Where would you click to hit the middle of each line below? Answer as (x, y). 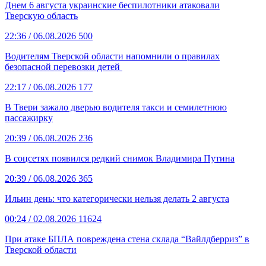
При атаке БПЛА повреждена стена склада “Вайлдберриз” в (127, 239)
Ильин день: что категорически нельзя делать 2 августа (117, 198)
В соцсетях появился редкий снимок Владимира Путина (120, 158)
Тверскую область (41, 15)
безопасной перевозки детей (64, 66)
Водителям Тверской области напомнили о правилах (112, 56)
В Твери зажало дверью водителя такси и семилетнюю (116, 107)
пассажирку (29, 118)
